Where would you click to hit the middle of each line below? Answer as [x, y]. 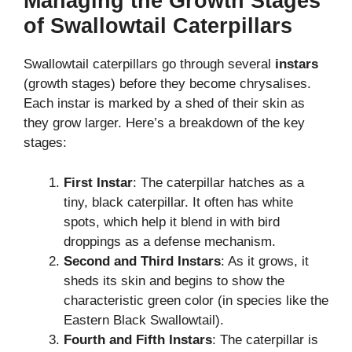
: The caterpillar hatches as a [218, 182]
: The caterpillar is [265, 339]
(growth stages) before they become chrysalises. [167, 84]
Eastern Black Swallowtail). [144, 320]
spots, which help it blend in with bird [172, 222]
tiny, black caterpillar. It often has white [178, 202]
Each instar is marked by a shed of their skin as [164, 104]
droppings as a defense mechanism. [170, 241]
